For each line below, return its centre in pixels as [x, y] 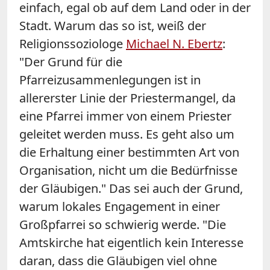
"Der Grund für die [71, 62]
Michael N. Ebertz [174, 44]
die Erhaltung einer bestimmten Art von [129, 152]
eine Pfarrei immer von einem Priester [125, 116]
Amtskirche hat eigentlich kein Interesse [131, 243]
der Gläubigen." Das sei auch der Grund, [131, 189]
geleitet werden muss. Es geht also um [127, 134]
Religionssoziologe [73, 44]
